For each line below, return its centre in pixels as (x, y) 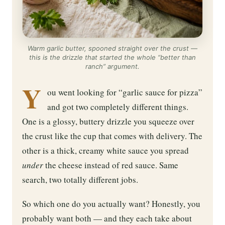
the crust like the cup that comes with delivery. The (112, 136)
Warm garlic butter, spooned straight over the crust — (113, 48)
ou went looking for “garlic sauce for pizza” (125, 92)
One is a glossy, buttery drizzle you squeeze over (108, 121)
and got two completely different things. (118, 106)
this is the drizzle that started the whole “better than (113, 57)
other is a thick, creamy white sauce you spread (105, 150)
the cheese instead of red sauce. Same (111, 165)
